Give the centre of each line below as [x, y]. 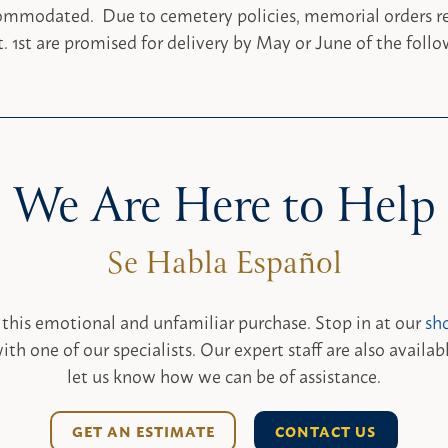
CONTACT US [326, 430]
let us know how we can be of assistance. [224, 375]
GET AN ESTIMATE [143, 430]
